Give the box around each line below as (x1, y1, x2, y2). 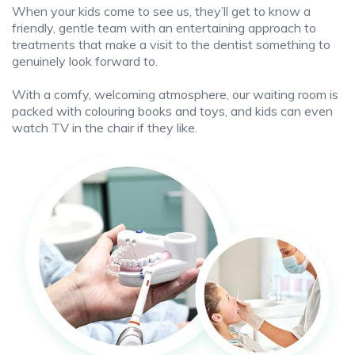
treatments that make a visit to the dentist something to (12, 36, 330, 52)
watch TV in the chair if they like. (12, 120, 197, 136)
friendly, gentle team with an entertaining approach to (12, 20, 316, 36)
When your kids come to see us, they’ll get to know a (12, 3, 311, 19)
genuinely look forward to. (12, 53, 158, 69)
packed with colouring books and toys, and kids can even (12, 103, 333, 119)
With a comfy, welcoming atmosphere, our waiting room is (12, 86, 338, 102)
